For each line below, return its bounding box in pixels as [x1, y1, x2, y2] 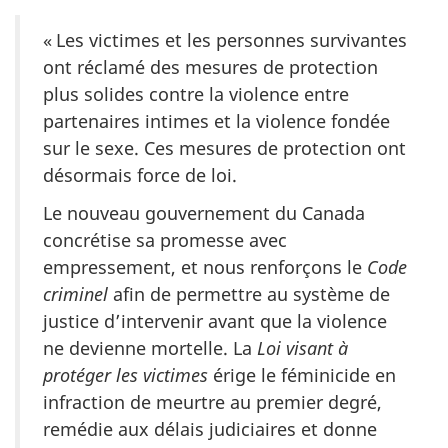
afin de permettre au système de [108, 282, 390, 307]
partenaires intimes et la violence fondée [43, 108, 390, 133]
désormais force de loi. [43, 162, 237, 187]
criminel [43, 282, 108, 307]
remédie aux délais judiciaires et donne [43, 417, 377, 442]
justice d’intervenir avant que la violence [43, 309, 387, 334]
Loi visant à [257, 336, 348, 361]
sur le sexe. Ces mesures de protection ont [43, 135, 406, 160]
